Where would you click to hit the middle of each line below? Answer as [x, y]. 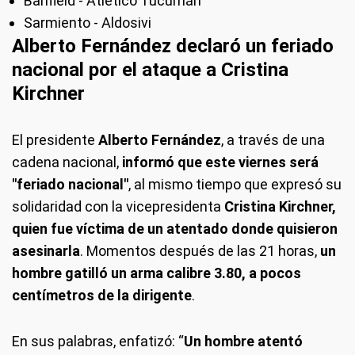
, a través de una [273, 139]
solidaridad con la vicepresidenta [118, 206]
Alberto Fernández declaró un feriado [173, 46]
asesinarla [46, 250]
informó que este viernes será [220, 162]
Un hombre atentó [243, 341]
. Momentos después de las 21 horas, [200, 250]
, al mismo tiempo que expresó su [235, 184]
